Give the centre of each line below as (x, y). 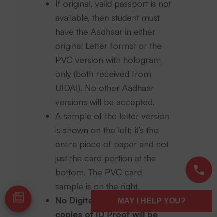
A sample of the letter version (113, 116)
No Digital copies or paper (109, 200)
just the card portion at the (106, 158)
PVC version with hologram (108, 60)
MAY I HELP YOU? (152, 201)
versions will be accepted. (105, 102)
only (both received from (103, 74)
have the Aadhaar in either (106, 31)
